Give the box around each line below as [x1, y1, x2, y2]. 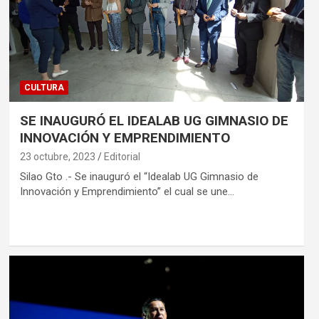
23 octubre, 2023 [19, 150, 95, 162]
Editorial [103, 150, 140, 162]
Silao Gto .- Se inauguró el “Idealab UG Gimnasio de [19, 169, 258, 183]
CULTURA [23, 82, 64, 93]
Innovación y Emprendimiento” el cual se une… [19, 184, 234, 198]
